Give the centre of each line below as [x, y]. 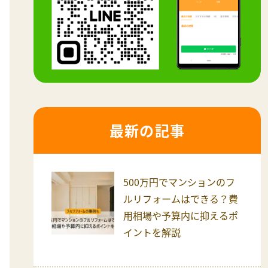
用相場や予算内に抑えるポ [181, 215]
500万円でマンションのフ [179, 182]
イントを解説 [152, 232]
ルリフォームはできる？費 [181, 198]
